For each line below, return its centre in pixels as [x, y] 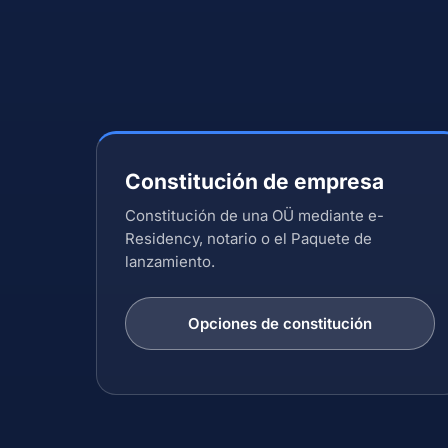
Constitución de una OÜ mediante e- [254, 215]
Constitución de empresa [254, 181]
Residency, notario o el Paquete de [248, 238]
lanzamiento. [170, 261]
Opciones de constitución [280, 323]
